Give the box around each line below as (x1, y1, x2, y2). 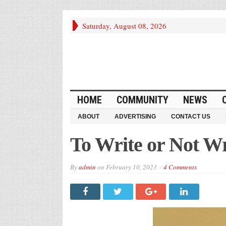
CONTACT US (171, 112, 210, 120)
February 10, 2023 (105, 162, 157, 172)
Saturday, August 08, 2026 (82, 21, 166, 31)
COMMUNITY (116, 93, 168, 106)
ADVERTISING (114, 112, 156, 120)
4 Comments (163, 162, 197, 172)
